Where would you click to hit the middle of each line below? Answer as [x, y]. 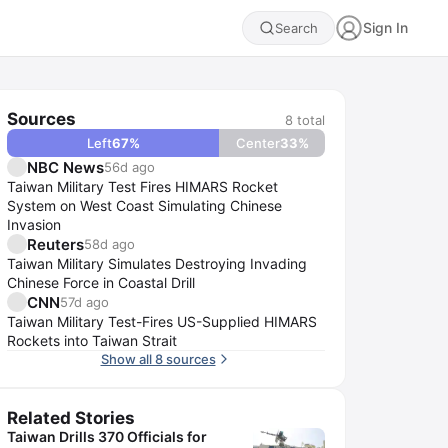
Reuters [55, 244]
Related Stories [71, 418]
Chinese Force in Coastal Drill [101, 282]
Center [257, 143]
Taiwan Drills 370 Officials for [107, 436]
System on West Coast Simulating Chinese [144, 205]
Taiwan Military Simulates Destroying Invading [157, 263]
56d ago [129, 167]
